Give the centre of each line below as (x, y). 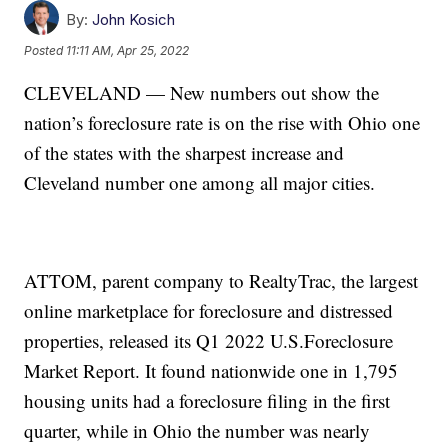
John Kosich (134, 19)
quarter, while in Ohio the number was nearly (197, 430)
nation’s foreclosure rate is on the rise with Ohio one (222, 122)
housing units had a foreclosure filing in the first (207, 400)
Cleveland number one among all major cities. (200, 182)
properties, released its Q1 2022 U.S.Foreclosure (209, 340)
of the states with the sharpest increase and (184, 152)
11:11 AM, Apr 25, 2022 (128, 51)
